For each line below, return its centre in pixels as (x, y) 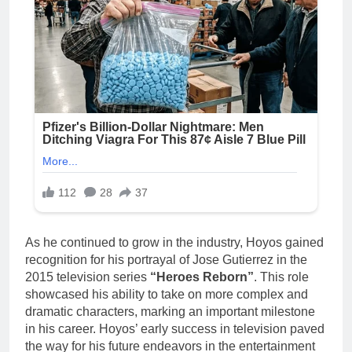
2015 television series (88, 277)
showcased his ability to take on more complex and (167, 294)
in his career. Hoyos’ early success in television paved (175, 328)
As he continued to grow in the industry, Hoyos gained (174, 242)
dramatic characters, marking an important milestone (170, 311)
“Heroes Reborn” (202, 277)
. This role (281, 277)
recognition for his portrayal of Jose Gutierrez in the (166, 259)
